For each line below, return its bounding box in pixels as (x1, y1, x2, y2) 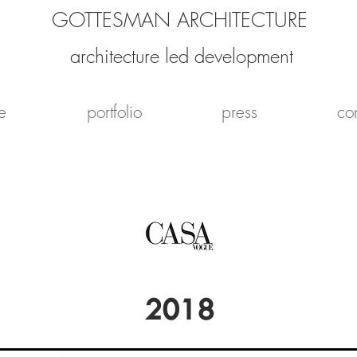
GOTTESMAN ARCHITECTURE (51, 6, 308, 33)
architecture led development (64, 43, 293, 69)
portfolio (86, 101, 142, 123)
